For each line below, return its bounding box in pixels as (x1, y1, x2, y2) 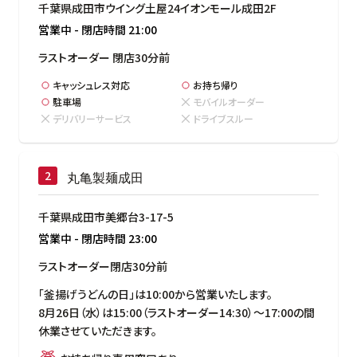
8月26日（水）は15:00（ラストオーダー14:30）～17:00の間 (38, 304, 315, 320)
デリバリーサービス (53, 111, 131, 125)
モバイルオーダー (193, 94, 265, 108)
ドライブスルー (193, 111, 253, 125)
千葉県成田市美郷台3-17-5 (38, 208, 174, 225)
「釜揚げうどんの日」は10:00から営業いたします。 (38, 285, 273, 302)
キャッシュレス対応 (53, 77, 130, 92)
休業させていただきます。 (38, 322, 157, 339)
